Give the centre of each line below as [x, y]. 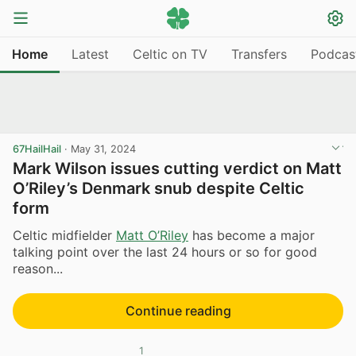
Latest [90, 54]
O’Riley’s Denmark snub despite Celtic [159, 188]
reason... [38, 268]
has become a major [252, 235]
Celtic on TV [170, 54]
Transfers [259, 54]
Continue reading [178, 310]
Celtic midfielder [64, 235]
